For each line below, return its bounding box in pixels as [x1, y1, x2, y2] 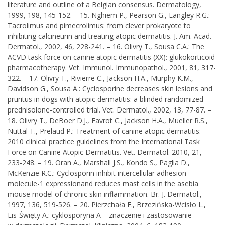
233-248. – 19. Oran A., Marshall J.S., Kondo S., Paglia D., [8, 158, 190, 167]
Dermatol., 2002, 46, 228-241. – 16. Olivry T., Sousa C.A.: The [8, 42, 204, 51]
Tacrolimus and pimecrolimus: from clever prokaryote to [8, 21, 191, 30]
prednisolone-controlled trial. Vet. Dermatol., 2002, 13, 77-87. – [8, 105, 211, 115]
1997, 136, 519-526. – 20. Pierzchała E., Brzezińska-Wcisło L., [8, 200, 206, 209]
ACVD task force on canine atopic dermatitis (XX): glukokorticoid [8, 52, 215, 62]
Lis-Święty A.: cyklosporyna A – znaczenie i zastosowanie [8, 210, 192, 220]
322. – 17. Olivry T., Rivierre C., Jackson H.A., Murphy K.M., [8, 73, 193, 83]
